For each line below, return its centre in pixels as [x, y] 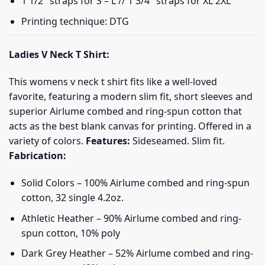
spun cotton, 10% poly [70, 233]
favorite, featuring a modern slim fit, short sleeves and [131, 97]
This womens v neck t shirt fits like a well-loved [113, 82]
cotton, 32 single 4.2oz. [72, 197]
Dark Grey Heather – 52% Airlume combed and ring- [137, 253]
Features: [108, 141]
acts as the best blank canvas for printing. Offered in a [130, 126]
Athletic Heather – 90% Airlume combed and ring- [131, 218]
